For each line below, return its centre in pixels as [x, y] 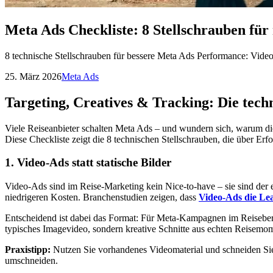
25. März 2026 [33, 76]
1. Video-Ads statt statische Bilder [88, 163]
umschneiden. [31, 261]
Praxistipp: [28, 250]
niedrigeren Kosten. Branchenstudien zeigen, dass [102, 197]
